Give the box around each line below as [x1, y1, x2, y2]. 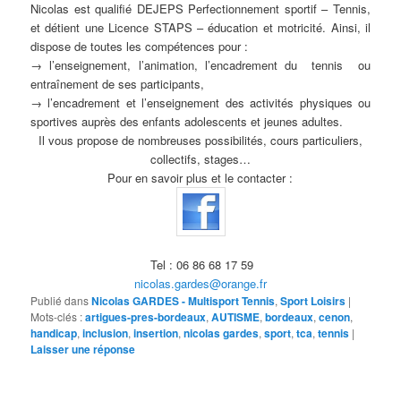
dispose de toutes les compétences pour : [30, 37, 249, 55]
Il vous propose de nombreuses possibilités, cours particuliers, [38, 131, 363, 149]
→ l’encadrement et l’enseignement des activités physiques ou [30, 93, 371, 111]
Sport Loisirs [280, 293, 346, 310]
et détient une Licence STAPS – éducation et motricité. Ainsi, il [30, 18, 371, 36]
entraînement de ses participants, [30, 74, 205, 92]
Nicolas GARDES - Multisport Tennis [91, 293, 276, 310]
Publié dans [30, 293, 90, 309]
